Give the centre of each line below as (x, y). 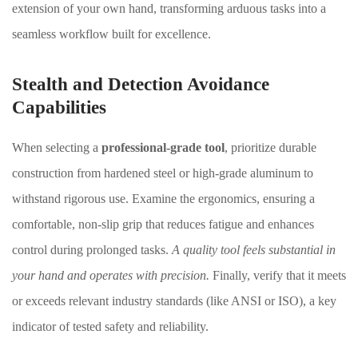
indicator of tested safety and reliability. (110, 326)
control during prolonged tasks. (92, 250)
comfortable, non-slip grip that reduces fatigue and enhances (163, 224)
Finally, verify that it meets (278, 275)
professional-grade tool (163, 147)
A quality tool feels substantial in (254, 250)
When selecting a (57, 147)
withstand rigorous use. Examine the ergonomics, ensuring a (163, 199)
